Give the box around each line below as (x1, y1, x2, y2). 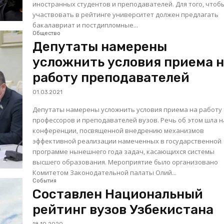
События (32, 177, 57, 184)
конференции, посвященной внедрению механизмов (32, 126, 204, 135)
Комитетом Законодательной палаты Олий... (32, 168, 177, 177)
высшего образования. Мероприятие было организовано (32, 157, 108, 167)
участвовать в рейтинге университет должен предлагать (32, 10, 219, 19)
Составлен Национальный (32, 186, 203, 202)
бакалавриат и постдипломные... (32, 20, 138, 30)
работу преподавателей (32, 70, 190, 86)
